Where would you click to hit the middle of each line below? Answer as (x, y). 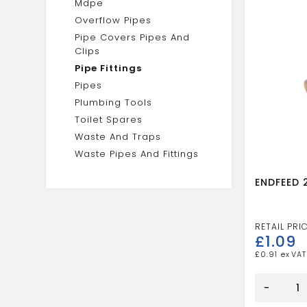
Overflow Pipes (113, 20)
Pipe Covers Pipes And (133, 37)
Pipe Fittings (109, 68)
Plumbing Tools (114, 102)
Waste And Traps (118, 137)
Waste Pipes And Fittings (137, 154)
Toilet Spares (109, 120)
